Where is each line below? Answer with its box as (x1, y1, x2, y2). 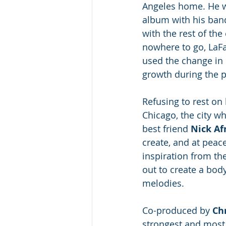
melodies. (142, 177, 187, 189)
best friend (142, 123, 191, 135)
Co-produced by (142, 204, 212, 216)
